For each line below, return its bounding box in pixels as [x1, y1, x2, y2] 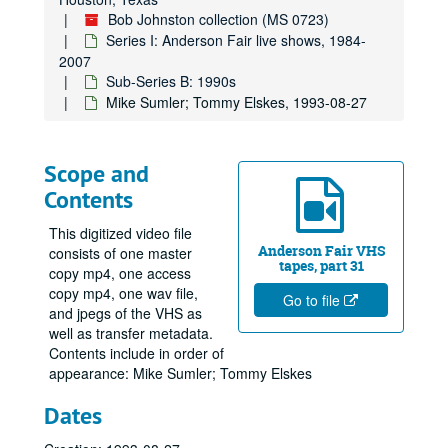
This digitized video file [49, 223, 192, 243]
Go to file [282, 290, 344, 310]
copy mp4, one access [49, 263, 191, 283]
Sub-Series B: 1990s [106, 71, 236, 91]
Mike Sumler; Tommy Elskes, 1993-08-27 [106, 92, 367, 112]
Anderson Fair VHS [257, 241, 385, 260]
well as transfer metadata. [49, 323, 213, 343]
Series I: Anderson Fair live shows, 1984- [106, 30, 366, 50]
